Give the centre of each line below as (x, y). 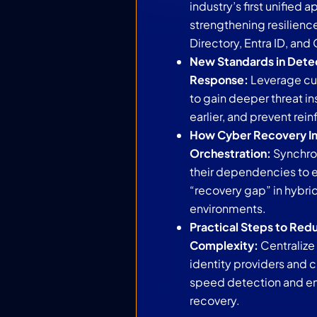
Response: (219, 80)
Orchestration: (231, 153)
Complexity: (225, 245)
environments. (228, 208)
